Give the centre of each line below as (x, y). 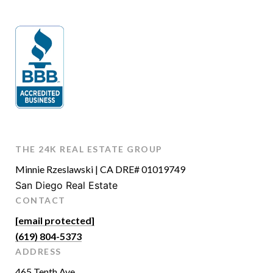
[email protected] (55, 221)
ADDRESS (38, 252)
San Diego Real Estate (66, 186)
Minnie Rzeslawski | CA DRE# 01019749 (100, 169)
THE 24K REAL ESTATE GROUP (89, 149)
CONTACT (41, 200)
